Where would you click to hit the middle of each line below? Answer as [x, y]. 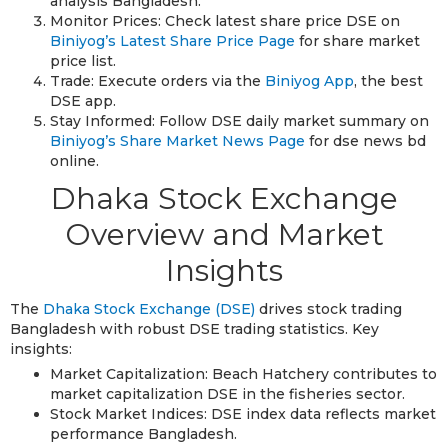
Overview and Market [224, 234]
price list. [83, 60]
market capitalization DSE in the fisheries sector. [227, 393]
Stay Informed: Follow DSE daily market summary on [239, 120]
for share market [357, 40]
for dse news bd [365, 140]
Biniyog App [309, 80]
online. [74, 160]
